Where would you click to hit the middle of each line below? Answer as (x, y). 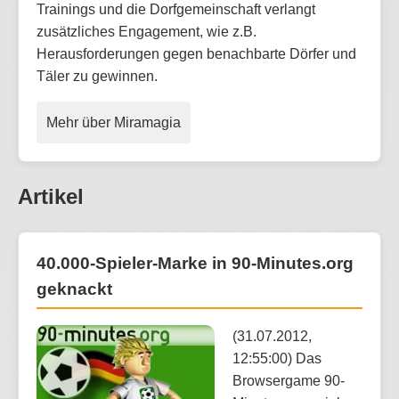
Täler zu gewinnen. (97, 77)
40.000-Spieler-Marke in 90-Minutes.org (195, 263)
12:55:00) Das (277, 359)
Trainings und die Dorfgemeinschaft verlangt (176, 10)
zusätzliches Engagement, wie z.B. (147, 32)
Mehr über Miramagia (114, 123)
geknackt (74, 289)
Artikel (51, 197)
